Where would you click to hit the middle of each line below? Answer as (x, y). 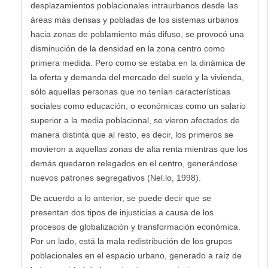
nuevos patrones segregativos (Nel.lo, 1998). (116, 177)
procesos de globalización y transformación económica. (135, 226)
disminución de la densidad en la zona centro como (128, 48)
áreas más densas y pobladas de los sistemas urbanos (135, 19)
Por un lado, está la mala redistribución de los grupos (131, 241)
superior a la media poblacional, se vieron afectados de (135, 120)
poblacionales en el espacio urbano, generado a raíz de (136, 255)
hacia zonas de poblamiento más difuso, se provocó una (137, 34)
